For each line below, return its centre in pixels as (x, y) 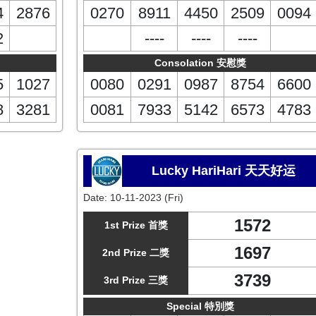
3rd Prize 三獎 (136, 280)
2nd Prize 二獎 (136, 253)
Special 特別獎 (200, 306)
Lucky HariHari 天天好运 (224, 171)
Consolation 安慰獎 (200, 63)
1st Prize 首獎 (136, 225)
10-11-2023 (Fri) (147, 197)
